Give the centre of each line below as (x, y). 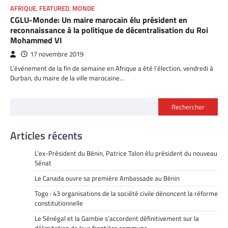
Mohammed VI (36, 40)
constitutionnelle (59, 203)
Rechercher (188, 107)
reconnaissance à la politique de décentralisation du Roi (109, 30)
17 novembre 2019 (57, 54)
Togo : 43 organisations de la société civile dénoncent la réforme (126, 193)
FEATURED (54, 8)
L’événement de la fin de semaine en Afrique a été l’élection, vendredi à (112, 68)
